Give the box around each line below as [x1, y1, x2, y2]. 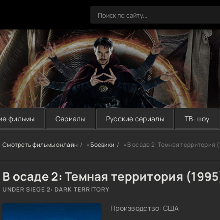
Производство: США [110, 203, 179, 213]
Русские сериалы [106, 114, 164, 123]
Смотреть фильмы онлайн [2, 140, 78, 149]
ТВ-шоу [184, 114, 210, 123]
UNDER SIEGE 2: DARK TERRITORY [2, 185, 110, 193]
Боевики [90, 140, 115, 149]
